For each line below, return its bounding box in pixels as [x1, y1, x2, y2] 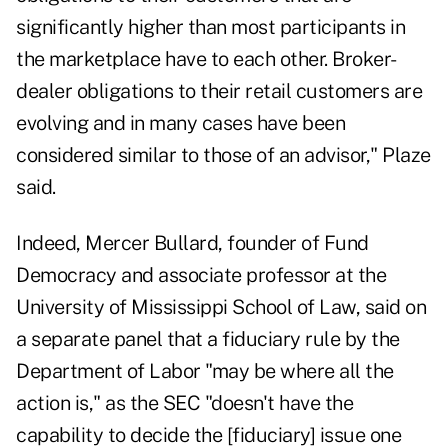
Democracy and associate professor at [16, 263, 358, 288]
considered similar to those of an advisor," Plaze [16, 143, 431, 168]
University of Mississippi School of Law [16, 295, 356, 320]
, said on [355, 295, 426, 320]
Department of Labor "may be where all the [16, 359, 394, 384]
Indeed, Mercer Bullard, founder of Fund [16, 231, 369, 256]
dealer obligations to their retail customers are [16, 79, 422, 104]
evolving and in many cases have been [16, 111, 345, 136]
